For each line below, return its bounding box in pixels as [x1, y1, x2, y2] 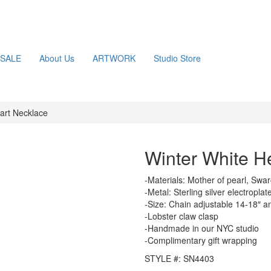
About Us [39, 52, 74, 64]
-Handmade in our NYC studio [145, 222, 259, 234]
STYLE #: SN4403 [145, 252, 214, 264]
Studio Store [154, 52, 201, 64]
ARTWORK [93, 52, 135, 64]
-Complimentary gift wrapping [145, 234, 257, 246]
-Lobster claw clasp [145, 210, 218, 222]
